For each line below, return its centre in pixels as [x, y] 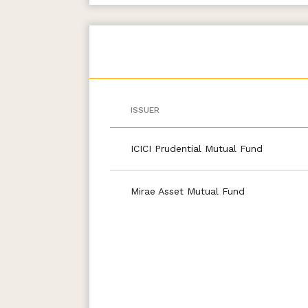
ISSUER [145, 110]
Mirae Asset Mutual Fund [187, 191]
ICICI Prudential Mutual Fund [196, 148]
